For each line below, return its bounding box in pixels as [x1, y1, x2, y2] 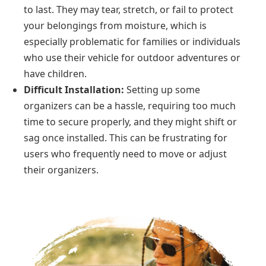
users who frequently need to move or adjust [24, 147, 227, 161]
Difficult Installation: [24, 83, 124, 97]
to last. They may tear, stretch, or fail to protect [24, 3, 233, 17]
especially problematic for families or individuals [24, 35, 240, 49]
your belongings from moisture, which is [24, 19, 207, 33]
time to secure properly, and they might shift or [24, 115, 237, 129]
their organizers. [24, 163, 99, 177]
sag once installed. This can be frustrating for [24, 131, 227, 145]
